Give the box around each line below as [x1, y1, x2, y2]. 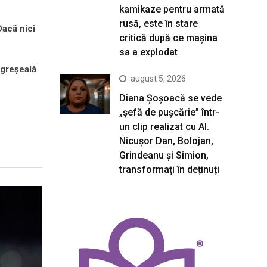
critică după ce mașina [119, 32, 218, 44]
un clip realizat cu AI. [119, 121, 209, 132]
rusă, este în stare [119, 18, 198, 29]
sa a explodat [119, 46, 178, 58]
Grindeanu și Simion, [119, 150, 209, 161]
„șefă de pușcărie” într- [119, 107, 219, 118]
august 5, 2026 [131, 74, 186, 83]
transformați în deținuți [119, 164, 219, 175]
